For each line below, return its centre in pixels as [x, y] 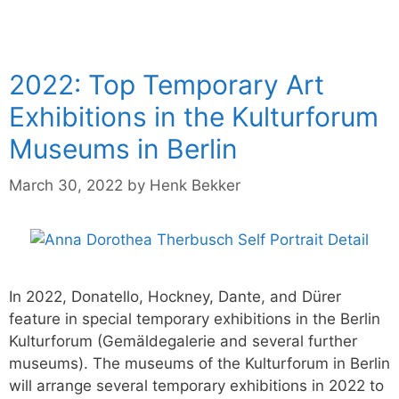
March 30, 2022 [66, 185]
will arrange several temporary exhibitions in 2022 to [196, 386]
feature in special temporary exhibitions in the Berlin [195, 319]
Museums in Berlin [123, 148]
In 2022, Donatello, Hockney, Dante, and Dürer [175, 297]
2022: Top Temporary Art [167, 84]
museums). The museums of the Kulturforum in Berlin [199, 363]
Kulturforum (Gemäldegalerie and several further [183, 341]
